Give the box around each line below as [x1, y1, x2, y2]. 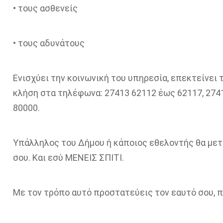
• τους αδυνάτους [12, 38, 85, 48]
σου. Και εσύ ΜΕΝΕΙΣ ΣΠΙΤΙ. [12, 152, 124, 163]
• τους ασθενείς [12, 3, 78, 13]
